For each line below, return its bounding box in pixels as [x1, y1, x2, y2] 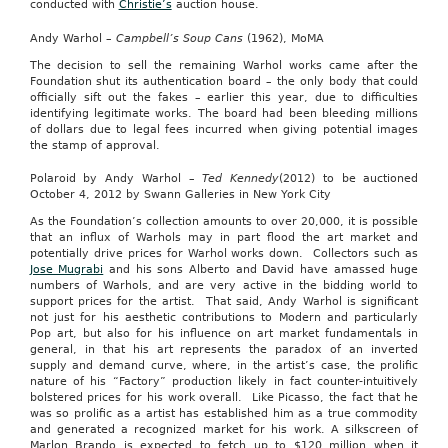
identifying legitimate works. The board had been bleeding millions [29, 106, 419, 120]
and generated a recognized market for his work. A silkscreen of [29, 422, 419, 436]
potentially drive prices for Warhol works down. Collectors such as [29, 246, 419, 260]
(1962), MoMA [242, 31, 324, 45]
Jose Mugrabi [29, 262, 104, 276]
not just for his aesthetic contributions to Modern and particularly [29, 310, 419, 324]
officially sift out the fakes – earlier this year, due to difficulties [29, 90, 419, 104]
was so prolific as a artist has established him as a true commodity [29, 406, 419, 420]
